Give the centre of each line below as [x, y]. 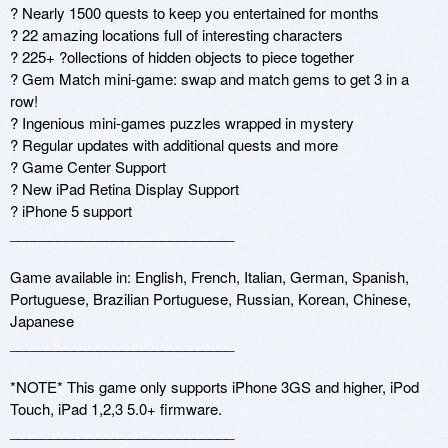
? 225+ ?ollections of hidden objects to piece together [182, 56]
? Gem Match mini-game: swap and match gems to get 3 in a [209, 78]
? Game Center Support [88, 166]
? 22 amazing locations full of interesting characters [176, 34]
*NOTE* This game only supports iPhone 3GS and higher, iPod [214, 386]
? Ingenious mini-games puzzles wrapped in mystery [182, 122]
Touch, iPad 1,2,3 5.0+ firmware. [118, 408]
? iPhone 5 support [73, 210]
